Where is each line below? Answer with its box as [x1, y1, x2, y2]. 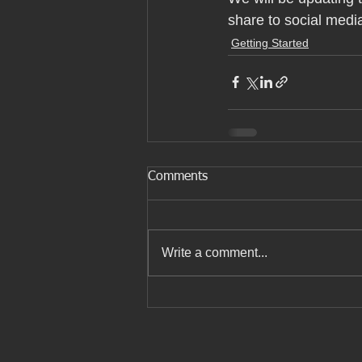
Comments [148, 170, 208, 183]
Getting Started [231, 36, 309, 49]
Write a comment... [162, 245, 267, 259]
